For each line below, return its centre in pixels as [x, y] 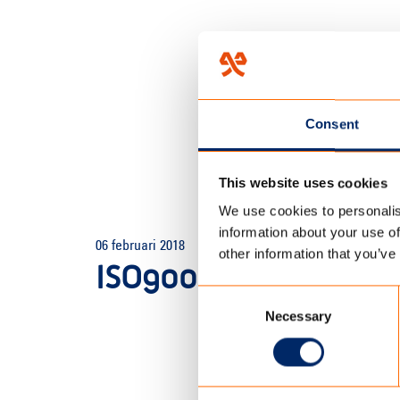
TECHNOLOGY [335, 221]
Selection [225, 317]
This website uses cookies [303, 183]
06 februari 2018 [140, 246]
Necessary [298, 316]
